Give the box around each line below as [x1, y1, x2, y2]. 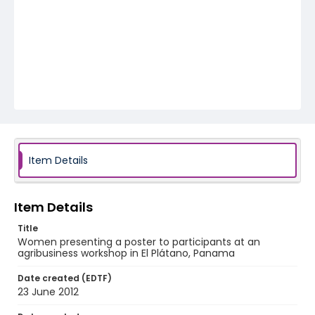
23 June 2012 [18, 285, 79, 299]
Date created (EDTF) [18, 272, 112, 284]
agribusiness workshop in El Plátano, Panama [18, 246, 235, 260]
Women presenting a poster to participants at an [18, 235, 260, 249]
